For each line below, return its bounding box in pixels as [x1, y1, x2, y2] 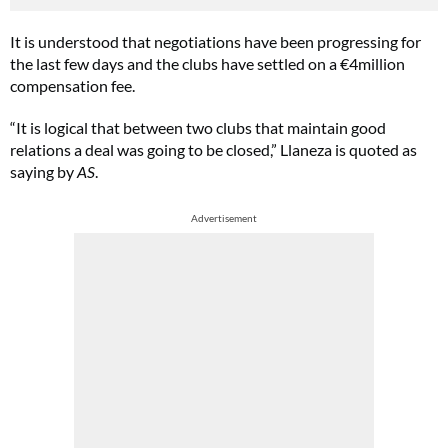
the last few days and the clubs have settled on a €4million [10, 54, 405, 73]
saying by [10, 162, 77, 181]
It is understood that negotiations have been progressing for [10, 32, 421, 51]
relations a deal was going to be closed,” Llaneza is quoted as [10, 140, 417, 159]
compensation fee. [10, 76, 135, 95]
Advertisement [191, 212, 257, 224]
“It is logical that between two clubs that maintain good [10, 118, 386, 137]
